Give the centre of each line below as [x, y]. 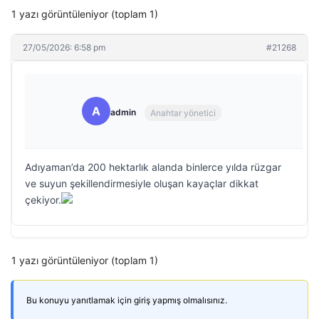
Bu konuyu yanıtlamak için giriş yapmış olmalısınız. [127, 300]
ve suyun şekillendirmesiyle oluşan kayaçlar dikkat [142, 183]
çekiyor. [43, 200]
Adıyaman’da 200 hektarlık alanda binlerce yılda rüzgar [153, 167]
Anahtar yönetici [183, 113]
